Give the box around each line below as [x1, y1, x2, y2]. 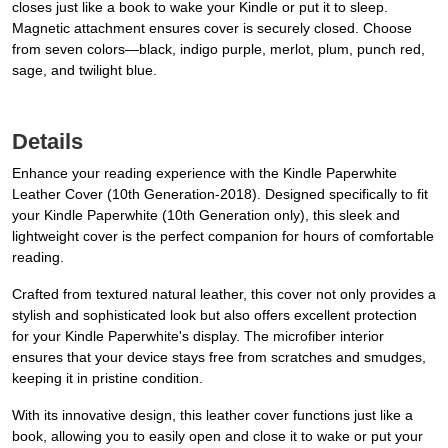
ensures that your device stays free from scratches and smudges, [12, 349, 426, 366]
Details [12, 129, 83, 155]
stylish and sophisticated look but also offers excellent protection [12, 307, 417, 324]
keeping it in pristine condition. [12, 370, 203, 387]
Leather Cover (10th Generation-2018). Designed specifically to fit [12, 186, 428, 203]
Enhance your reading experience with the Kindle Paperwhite [12, 165, 397, 182]
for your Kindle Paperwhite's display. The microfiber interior [12, 328, 384, 345]
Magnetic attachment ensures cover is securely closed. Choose [12, 20, 412, 37]
